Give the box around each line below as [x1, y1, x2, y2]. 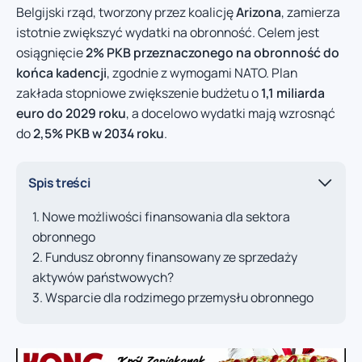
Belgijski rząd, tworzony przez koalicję [16, 2, 236, 21]
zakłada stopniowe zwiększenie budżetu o [16, 83, 261, 102]
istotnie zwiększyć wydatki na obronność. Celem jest [16, 23, 319, 41]
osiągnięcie [16, 43, 86, 61]
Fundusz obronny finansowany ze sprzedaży [45, 248, 297, 267]
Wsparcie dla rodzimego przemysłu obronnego [45, 288, 314, 307]
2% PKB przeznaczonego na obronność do [86, 43, 339, 61]
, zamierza [281, 2, 340, 21]
